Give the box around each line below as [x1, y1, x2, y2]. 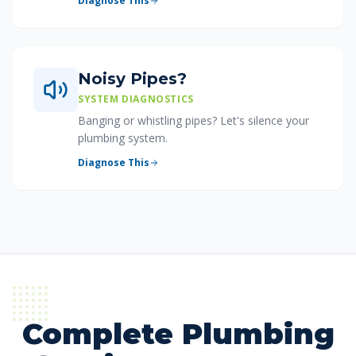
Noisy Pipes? [78, 69, 187, 88]
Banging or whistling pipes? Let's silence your [78, 113, 309, 128]
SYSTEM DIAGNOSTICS [78, 92, 194, 106]
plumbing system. [78, 130, 168, 145]
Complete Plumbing [21, 316, 335, 351]
